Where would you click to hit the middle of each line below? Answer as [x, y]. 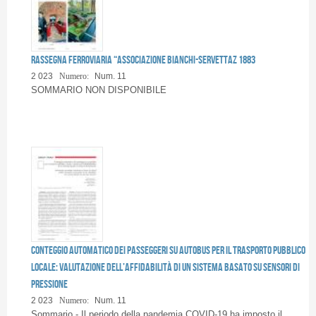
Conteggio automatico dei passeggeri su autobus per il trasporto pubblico [168, 250]
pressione [49, 284]
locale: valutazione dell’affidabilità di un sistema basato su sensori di [165, 267]
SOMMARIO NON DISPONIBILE [98, 90]
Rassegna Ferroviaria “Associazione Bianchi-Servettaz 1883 [143, 59]
